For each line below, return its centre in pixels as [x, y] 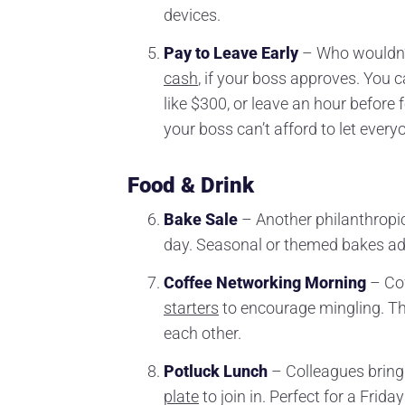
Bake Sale [201, 219]
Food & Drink [191, 185]
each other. [202, 333]
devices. [192, 14]
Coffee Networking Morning [265, 282]
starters [191, 307]
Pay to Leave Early [231, 52]
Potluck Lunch [216, 371]
